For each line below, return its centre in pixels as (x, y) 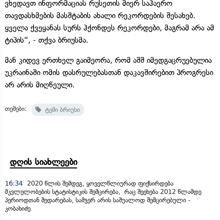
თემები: (16, 109)
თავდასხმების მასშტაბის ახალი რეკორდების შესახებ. (100, 15)
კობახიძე (18, 208)
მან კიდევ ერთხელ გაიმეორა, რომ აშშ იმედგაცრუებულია (108, 60)
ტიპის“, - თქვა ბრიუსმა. (47, 40)
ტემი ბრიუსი (61, 110)
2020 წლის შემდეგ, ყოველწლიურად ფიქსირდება (99, 183)
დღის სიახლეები (43, 162)
